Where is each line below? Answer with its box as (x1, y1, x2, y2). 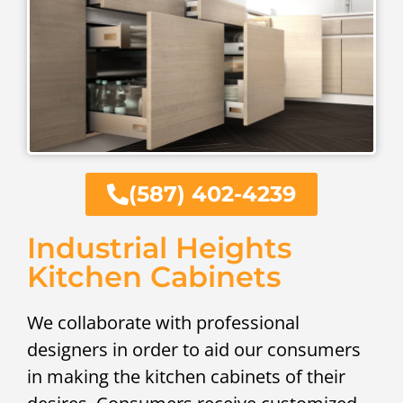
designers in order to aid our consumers (27, 337, 361, 363)
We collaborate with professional (27, 310, 300, 336)
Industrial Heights (27, 230, 291, 266)
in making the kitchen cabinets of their (27, 364, 345, 390)
